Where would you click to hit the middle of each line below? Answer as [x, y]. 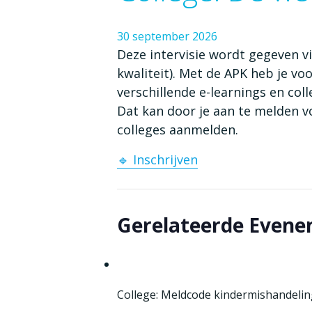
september [161, 36]
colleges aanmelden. [178, 130]
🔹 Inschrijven [157, 159]
